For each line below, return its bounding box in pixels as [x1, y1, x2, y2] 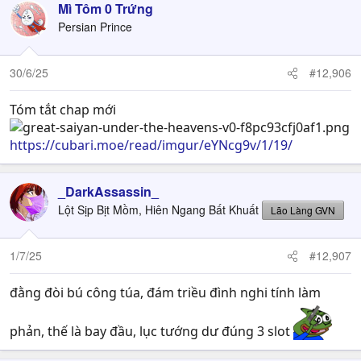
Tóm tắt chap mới [10, 101, 116, 118]
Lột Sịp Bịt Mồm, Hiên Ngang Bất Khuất [58, 201, 259, 218]
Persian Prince [58, 19, 132, 35]
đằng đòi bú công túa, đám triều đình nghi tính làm [10, 284, 321, 301]
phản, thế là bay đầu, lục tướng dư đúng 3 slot [10, 322, 293, 340]
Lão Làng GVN [271, 203, 335, 217]
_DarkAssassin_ [58, 182, 159, 201]
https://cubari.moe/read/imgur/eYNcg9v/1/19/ [10, 136, 293, 154]
